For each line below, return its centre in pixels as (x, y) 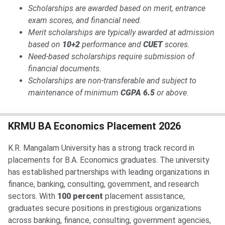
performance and (111, 45)
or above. (172, 93)
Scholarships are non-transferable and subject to (112, 81)
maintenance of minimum (74, 93)
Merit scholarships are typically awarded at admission (121, 33)
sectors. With (33, 196)
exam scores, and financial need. (85, 21)
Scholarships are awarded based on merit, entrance (117, 9)
